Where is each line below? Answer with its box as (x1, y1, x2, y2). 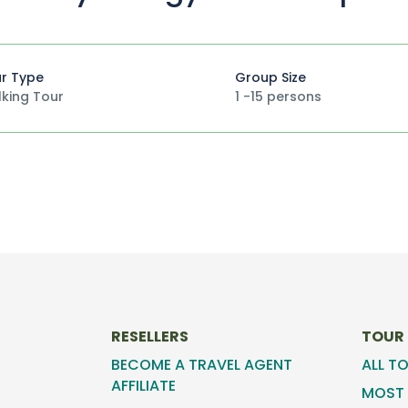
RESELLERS (111, 326, 189, 348)
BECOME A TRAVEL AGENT (111, 354, 293, 376)
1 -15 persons (234, 87, 321, 106)
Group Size (234, 67, 306, 87)
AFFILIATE (111, 375, 180, 397)
